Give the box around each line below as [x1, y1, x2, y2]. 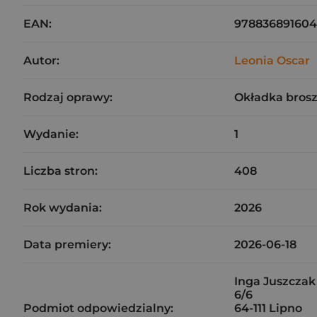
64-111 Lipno [234, 301, 302, 315]
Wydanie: [23, 127, 79, 141]
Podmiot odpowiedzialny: [23, 301, 173, 315]
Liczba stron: [23, 164, 98, 178]
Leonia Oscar [234, 54, 310, 67]
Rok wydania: [23, 201, 102, 214]
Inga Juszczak [234, 275, 316, 288]
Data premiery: [23, 238, 111, 251]
